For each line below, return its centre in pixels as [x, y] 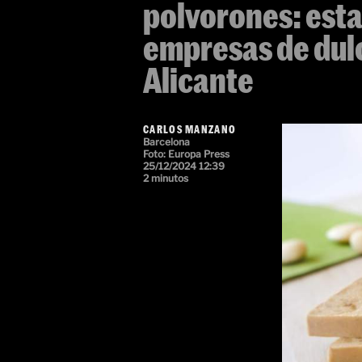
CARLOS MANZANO [190, 129]
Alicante [198, 80]
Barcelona [166, 142]
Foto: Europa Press [186, 154]
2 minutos [166, 178]
